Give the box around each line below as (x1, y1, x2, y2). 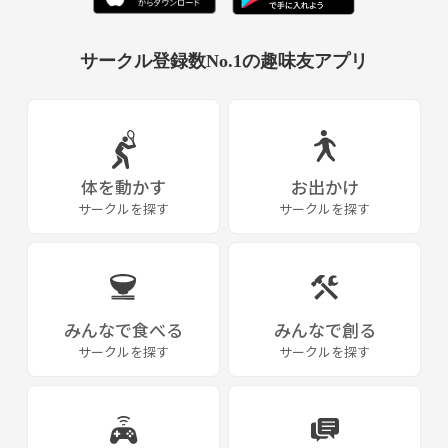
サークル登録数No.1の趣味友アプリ (80, 50, 368, 71)
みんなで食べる (64, 316, 183, 342)
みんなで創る (273, 316, 376, 342)
